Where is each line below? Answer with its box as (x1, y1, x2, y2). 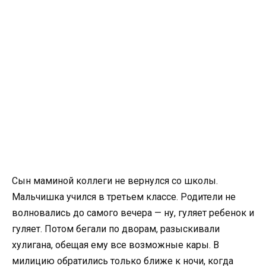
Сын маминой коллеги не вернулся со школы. (12, 175, 218, 186)
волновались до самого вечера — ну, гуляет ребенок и (12, 207, 254, 218)
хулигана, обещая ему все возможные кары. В (12, 239, 219, 251)
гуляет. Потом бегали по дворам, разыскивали (12, 223, 220, 235)
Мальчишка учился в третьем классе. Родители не (12, 191, 236, 202)
